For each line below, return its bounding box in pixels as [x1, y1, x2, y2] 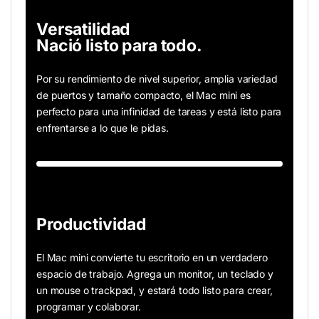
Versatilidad [36, 19, 131, 40]
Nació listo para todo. [36, 36, 202, 56]
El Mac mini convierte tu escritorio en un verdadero [36, 251, 268, 264]
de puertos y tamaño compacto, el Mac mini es [36, 89, 251, 102]
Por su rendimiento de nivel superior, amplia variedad [36, 73, 278, 85]
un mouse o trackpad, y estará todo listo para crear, [36, 284, 273, 297]
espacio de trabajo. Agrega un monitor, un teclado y [36, 268, 273, 281]
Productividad [36, 214, 147, 235]
